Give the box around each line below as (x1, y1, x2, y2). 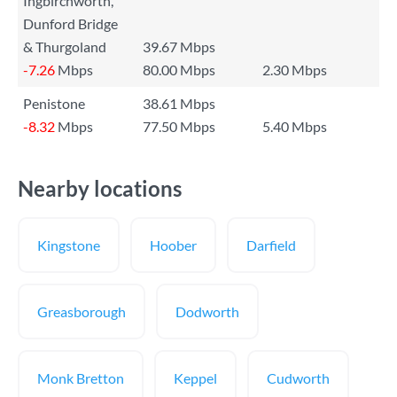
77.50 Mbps (143, 118, 215, 135)
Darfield (246, 237, 296, 253)
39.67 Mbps (143, 38, 215, 55)
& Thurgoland (23, 38, 106, 55)
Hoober (150, 237, 197, 253)
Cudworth (267, 370, 330, 386)
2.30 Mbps (262, 61, 327, 78)
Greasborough (37, 303, 126, 320)
